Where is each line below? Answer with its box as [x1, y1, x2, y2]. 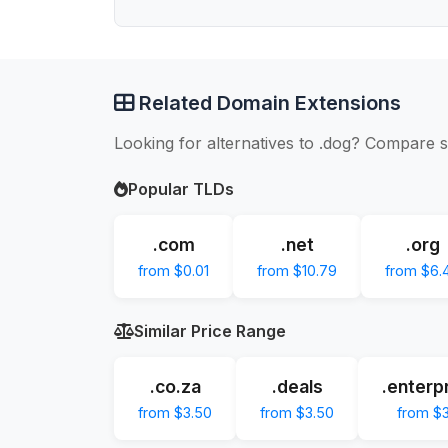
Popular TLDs [128, 178, 234, 199]
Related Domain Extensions [134, 90, 401, 115]
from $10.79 [257, 261, 337, 279]
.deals [271, 375, 323, 397]
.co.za [149, 375, 201, 397]
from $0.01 [138, 261, 209, 279]
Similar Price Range [134, 320, 286, 341]
